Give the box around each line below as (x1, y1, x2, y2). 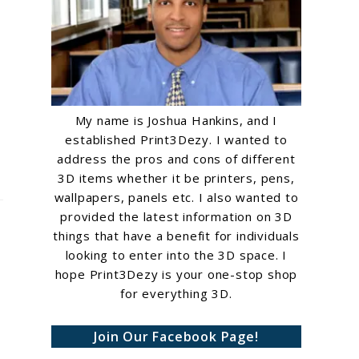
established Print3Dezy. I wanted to (65, 131, 288, 147)
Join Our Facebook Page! (94, 328, 259, 346)
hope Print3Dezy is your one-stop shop (54, 265, 298, 282)
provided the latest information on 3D (60, 208, 292, 224)
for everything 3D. (120, 284, 232, 301)
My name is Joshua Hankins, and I (75, 111, 278, 128)
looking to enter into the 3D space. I (65, 246, 288, 263)
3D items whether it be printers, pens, (58, 169, 295, 186)
